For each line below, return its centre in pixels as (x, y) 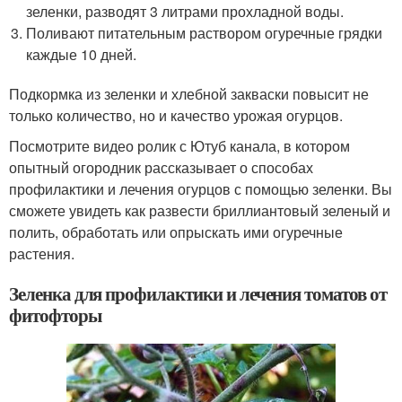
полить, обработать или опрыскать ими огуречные (176, 232)
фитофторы (55, 315)
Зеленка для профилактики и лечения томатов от (198, 294)
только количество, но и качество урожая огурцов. (176, 116)
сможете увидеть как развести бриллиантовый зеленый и (200, 211)
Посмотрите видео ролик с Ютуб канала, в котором (179, 146)
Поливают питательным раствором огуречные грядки (205, 33)
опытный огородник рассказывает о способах (161, 168)
